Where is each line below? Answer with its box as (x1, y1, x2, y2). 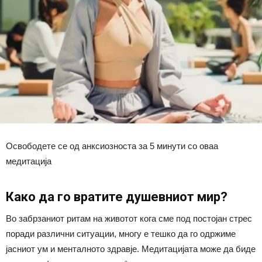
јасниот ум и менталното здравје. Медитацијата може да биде (6, 243, 256, 254)
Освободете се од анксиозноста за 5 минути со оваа (6, 140, 218, 151)
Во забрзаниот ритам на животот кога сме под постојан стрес (6, 213, 252, 223)
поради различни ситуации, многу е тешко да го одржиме (6, 228, 236, 239)
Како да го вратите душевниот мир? (6, 189, 227, 204)
